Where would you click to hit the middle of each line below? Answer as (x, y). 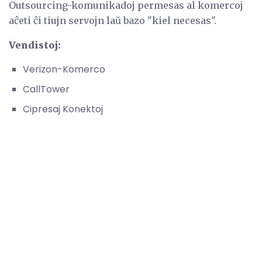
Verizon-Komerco (64, 70)
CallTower (46, 89)
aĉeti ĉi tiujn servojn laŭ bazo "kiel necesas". (113, 21)
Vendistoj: (35, 45)
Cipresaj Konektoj (63, 109)
